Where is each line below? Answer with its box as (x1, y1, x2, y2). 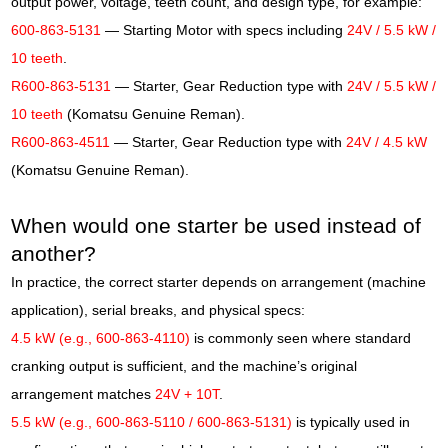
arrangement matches (11, 386, 156, 402)
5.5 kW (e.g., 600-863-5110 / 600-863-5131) (11, 414, 293, 430)
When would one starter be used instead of (11, 214, 422, 237)
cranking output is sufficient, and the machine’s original (11, 358, 358, 374)
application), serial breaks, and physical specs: (11, 302, 306, 318)
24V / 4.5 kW (346, 134, 428, 150)
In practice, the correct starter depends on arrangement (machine (11, 274, 427, 290)
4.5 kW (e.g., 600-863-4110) (11, 330, 191, 346)
